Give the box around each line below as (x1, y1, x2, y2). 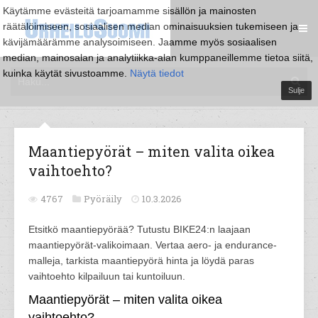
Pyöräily (84, 192, 122, 205)
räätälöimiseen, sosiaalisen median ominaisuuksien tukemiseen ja (3, 21, 298, 32)
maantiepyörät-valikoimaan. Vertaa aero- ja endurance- (28, 239, 277, 251)
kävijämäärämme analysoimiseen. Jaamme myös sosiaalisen (3, 36, 277, 48)
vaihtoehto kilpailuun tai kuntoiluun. (28, 270, 185, 282)
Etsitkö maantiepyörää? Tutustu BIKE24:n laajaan (28, 224, 251, 235)
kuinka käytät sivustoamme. (3, 67, 130, 79)
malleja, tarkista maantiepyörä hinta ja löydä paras (28, 255, 254, 266)
